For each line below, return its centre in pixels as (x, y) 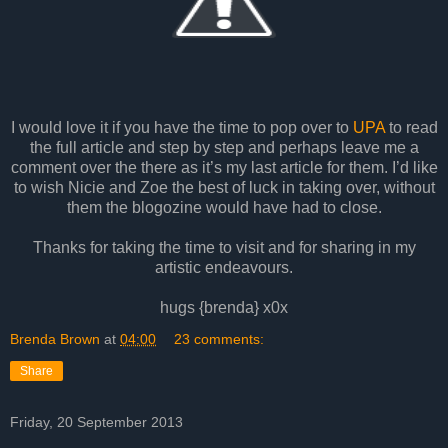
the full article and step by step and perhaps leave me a (224, 147)
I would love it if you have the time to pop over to (181, 127)
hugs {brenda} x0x (224, 307)
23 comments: (219, 338)
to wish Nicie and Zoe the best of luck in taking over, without (224, 187)
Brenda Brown (55, 338)
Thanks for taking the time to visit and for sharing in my (224, 247)
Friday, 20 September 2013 (96, 421)
